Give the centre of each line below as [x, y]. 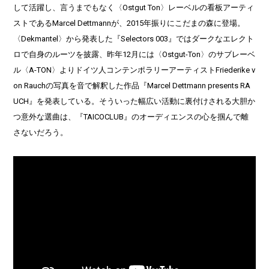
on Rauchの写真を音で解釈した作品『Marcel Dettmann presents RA [132, 85]
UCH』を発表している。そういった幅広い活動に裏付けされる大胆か [134, 101]
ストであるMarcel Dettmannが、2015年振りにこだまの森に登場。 [129, 23]
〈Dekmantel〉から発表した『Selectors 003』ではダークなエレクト [134, 38]
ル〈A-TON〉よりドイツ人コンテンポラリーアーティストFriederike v [134, 70]
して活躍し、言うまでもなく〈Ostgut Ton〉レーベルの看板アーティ [134, 7]
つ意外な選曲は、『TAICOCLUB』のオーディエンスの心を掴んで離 [131, 116]
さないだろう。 [41, 132]
